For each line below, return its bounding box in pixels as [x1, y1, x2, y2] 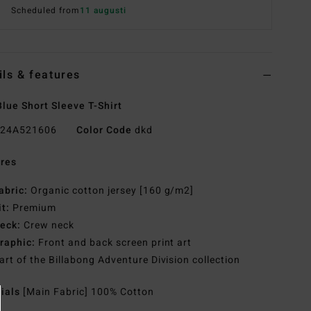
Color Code [76, 123, 132, 138]
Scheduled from [11, 4, 80, 17]
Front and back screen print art [35, 235, 192, 251]
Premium [10, 201, 56, 216]
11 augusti [79, 4, 126, 17]
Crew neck [21, 218, 74, 233]
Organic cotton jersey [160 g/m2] [28, 183, 194, 199]
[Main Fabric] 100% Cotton [23, 285, 154, 300]
